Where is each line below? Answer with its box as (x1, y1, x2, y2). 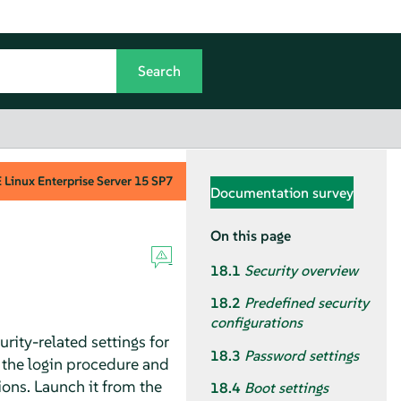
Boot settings (244, 379, 328, 398)
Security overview (244, 261, 358, 281)
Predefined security (244, 294, 369, 313)
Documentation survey (210, 183, 354, 201)
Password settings (244, 346, 359, 365)
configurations (210, 313, 303, 333)
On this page (210, 226, 291, 244)
